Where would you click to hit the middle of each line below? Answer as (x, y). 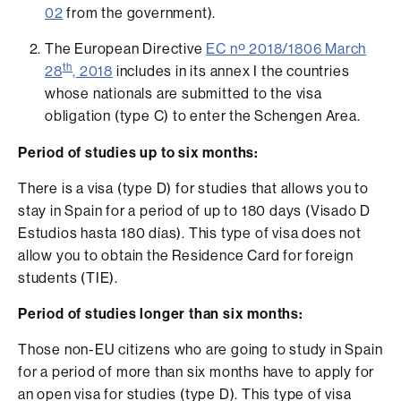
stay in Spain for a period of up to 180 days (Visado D (195, 210)
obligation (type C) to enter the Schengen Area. (205, 115)
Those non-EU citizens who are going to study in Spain (200, 349)
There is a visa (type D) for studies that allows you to (193, 188)
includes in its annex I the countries (231, 71)
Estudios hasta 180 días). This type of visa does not (190, 233)
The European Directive (126, 48)
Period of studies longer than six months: (161, 313)
